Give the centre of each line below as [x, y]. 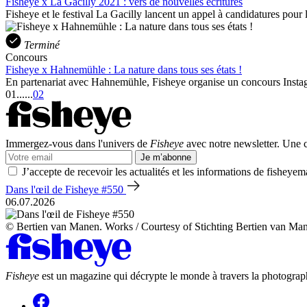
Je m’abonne [166, 157]
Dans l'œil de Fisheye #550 [66, 189]
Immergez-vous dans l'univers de [78, 143]
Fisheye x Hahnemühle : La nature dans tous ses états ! [124, 69]
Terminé [42, 45]
